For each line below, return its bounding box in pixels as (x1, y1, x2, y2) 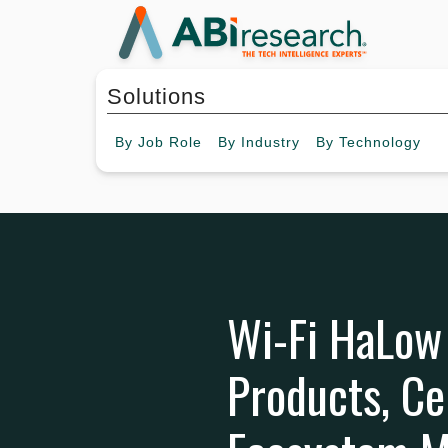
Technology (339, 134, 421, 151)
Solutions (107, 84, 206, 110)
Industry (241, 134, 300, 151)
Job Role (138, 134, 202, 151)
